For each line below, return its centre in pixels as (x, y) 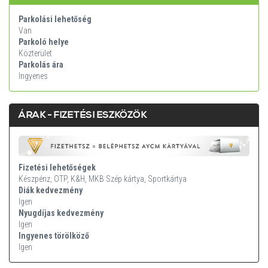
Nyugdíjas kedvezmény (61, 213)
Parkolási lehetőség (55, 19)
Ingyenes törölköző (54, 235)
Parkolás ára (41, 65)
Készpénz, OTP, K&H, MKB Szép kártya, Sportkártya (103, 179)
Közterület (35, 54)
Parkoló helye (44, 42)
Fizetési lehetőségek (57, 167)
